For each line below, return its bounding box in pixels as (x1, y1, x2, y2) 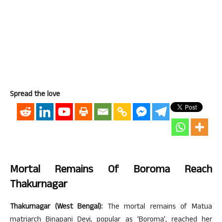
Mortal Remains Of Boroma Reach (10, 162, 212, 179)
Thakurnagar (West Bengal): (10, 201, 103, 214)
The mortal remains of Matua (103, 201, 213, 214)
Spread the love (10, 89, 60, 101)
